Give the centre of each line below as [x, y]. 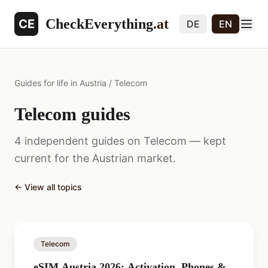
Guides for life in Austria [60, 83]
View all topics [53, 187]
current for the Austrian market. [95, 158]
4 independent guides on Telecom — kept [120, 141]
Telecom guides [72, 114]
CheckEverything [99, 24]
